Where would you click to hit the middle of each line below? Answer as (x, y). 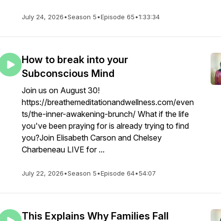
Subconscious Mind (68, 74)
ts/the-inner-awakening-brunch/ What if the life (105, 114)
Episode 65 (118, 17)
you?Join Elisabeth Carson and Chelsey (92, 138)
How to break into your (75, 60)
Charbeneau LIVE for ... (63, 149)
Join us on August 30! (61, 90)
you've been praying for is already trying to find (105, 126)
